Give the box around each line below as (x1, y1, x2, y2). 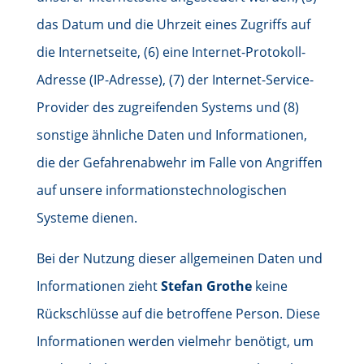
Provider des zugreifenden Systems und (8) (36, 98, 299, 116)
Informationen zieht (36, 277, 161, 295)
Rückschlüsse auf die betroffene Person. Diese (36, 305, 320, 323)
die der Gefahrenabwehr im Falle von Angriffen (36, 154, 323, 171)
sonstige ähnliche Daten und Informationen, (36, 126, 307, 144)
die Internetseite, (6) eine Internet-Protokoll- (36, 43, 305, 61)
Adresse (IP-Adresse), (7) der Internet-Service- (36, 71, 314, 89)
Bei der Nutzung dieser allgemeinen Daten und (36, 249, 323, 267)
